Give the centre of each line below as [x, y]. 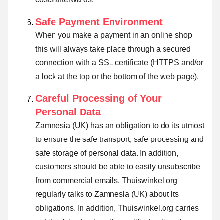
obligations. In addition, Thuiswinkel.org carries [117, 208]
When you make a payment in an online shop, [115, 35]
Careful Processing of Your [98, 98]
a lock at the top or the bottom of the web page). [117, 76]
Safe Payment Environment [99, 21]
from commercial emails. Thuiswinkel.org [106, 180]
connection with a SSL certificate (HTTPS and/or [119, 62]
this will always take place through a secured [113, 49]
